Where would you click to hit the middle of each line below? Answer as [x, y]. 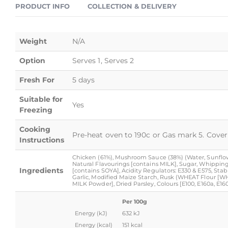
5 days [84, 80]
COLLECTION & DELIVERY [132, 6]
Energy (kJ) [91, 213]
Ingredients [41, 171]
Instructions [42, 140]
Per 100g [135, 202]
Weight [33, 41]
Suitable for [41, 99]
